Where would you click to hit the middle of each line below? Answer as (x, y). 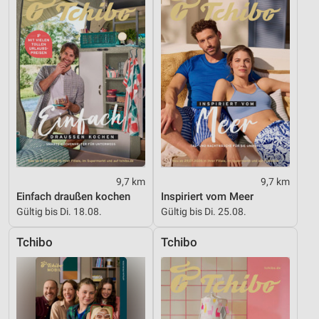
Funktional (48, 97)
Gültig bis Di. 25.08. (204, 211)
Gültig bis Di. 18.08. (59, 211)
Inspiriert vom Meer (207, 196)
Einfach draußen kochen (73, 196)
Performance (53, 68)
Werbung (44, 126)
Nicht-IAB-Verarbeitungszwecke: (73, 16)
